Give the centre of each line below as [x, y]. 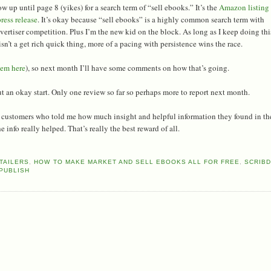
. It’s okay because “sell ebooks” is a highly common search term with [151, 19]
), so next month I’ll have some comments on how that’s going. [128, 67]
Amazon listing [243, 7]
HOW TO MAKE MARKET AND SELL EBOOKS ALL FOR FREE [137, 162]
